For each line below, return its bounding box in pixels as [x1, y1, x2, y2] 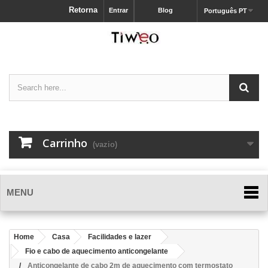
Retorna [69, 5, 98, 14]
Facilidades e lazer [88, 233, 151, 241]
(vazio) [93, 140, 117, 149]
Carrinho [42, 136, 87, 150]
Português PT [203, 7, 247, 14]
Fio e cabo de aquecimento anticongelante [25, 247, 168, 255]
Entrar [109, 7, 128, 14]
